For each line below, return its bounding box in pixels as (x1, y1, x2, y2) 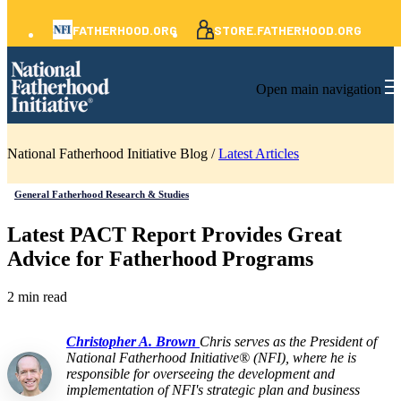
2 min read (7, 288, 67, 304)
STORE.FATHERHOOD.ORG (214, 21, 362, 38)
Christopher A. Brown (66, 333, 200, 349)
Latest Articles (218, 145, 299, 161)
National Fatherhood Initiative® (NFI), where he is (66, 349, 356, 365)
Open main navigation (256, 81, 381, 97)
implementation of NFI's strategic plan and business (66, 381, 360, 397)
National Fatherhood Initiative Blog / (7, 145, 218, 161)
